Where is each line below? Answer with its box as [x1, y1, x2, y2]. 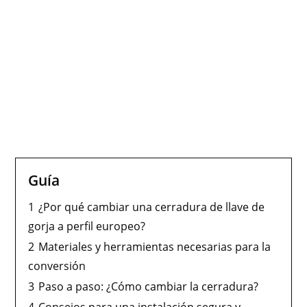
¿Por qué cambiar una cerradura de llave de [38, 199, 265, 214]
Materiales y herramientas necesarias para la [38, 238, 271, 254]
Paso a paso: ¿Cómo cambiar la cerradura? [38, 278, 259, 294]
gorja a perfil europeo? [28, 218, 146, 234]
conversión [28, 258, 86, 273]
